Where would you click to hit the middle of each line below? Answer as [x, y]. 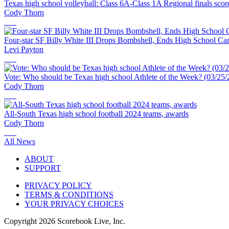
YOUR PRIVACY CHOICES [74, 204]
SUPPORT [43, 168]
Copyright [21, 221]
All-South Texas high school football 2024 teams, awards [96, 114]
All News [20, 142]
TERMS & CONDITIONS [69, 195]
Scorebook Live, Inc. [90, 221]
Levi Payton [24, 50]
